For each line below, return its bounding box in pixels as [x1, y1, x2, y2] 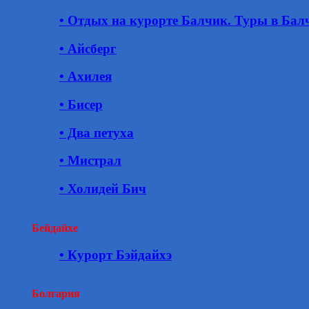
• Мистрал [59, 153, 121, 168]
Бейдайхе [32, 221, 78, 234]
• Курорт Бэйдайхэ [59, 247, 172, 262]
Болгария [32, 288, 80, 300]
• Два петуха [59, 125, 134, 140]
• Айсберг [59, 41, 117, 56]
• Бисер [59, 97, 103, 112]
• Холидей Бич [59, 181, 146, 197]
